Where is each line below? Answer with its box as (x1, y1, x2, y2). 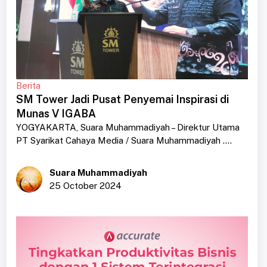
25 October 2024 (49, 181, 122, 191)
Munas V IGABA (15, 107, 96, 120)
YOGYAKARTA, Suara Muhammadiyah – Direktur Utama (15, 122, 240, 133)
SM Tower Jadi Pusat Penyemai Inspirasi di (15, 93, 229, 106)
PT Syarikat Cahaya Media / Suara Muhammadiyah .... (15, 135, 232, 146)
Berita (15, 80, 41, 91)
